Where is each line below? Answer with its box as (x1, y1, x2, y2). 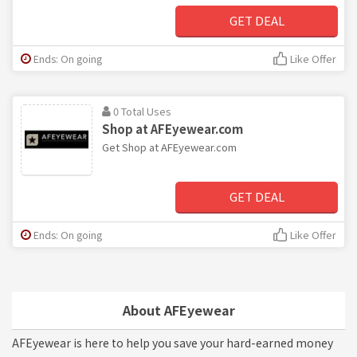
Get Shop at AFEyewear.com (102, 139, 237, 155)
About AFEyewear (122, 300, 235, 320)
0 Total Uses (113, 103, 171, 119)
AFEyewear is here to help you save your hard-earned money (12, 334, 333, 351)
